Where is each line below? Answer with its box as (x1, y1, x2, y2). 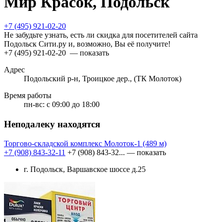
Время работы (4, 91, 52, 100)
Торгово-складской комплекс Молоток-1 (4, 139, 143, 148)
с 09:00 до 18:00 (47, 100, 100, 109)
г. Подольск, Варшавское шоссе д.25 (24, 165, 146, 173)
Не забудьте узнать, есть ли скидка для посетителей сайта (4, 31, 198, 40)
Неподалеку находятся (4, 119, 100, 130)
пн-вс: (24, 100, 45, 109)
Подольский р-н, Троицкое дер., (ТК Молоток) (24, 74, 181, 83)
